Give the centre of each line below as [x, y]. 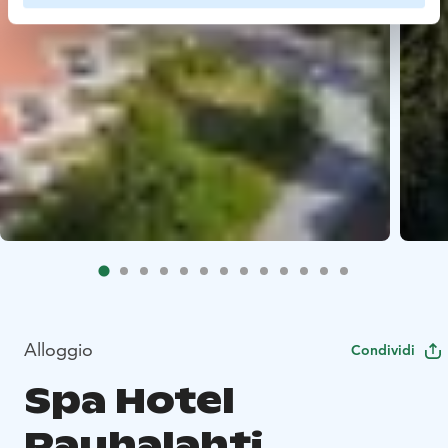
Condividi [383, 349]
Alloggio [58, 349]
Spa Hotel [129, 400]
